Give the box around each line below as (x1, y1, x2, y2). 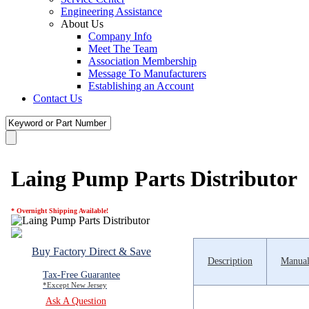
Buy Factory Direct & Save (32, 245, 151, 257)
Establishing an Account (88, 80, 194, 92)
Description (208, 256, 252, 267)
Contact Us (33, 92, 82, 104)
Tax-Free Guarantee (43, 269, 120, 280)
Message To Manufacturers (88, 68, 206, 79)
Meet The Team (88, 43, 157, 54)
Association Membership (88, 55, 197, 67)
